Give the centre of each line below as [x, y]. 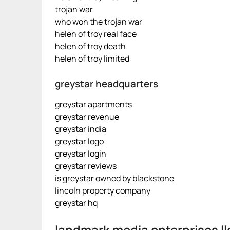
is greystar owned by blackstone [114, 178]
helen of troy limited [92, 59]
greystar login [81, 154]
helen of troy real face [96, 34]
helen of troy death [90, 46]
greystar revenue [87, 117]
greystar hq [76, 203]
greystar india [81, 129]
